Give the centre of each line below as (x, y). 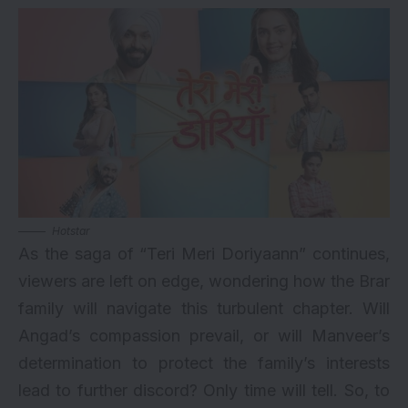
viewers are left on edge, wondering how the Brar (204, 280)
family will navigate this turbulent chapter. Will (204, 308)
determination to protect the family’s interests (204, 362)
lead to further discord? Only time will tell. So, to (204, 390)
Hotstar (71, 230)
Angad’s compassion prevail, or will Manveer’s (204, 335)
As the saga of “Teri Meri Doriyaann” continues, (204, 253)
